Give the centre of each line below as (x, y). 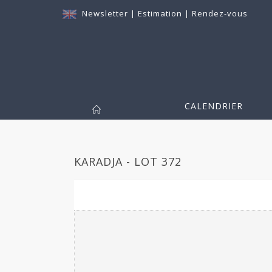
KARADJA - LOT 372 (128, 162)
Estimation (161, 13)
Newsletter (105, 13)
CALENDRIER (214, 106)
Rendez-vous (220, 13)
